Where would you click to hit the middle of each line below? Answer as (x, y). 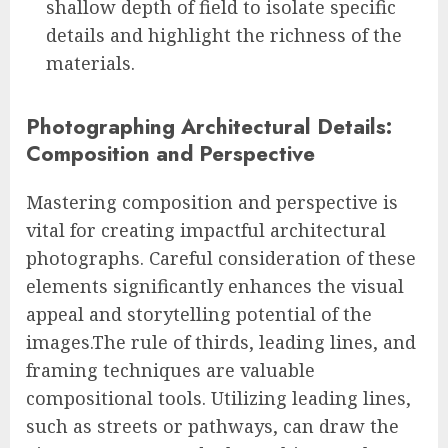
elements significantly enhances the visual (215, 285)
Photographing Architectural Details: (209, 126)
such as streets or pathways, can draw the (212, 425)
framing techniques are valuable (170, 369)
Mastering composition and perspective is (212, 201)
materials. (90, 62)
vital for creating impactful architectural (206, 229)
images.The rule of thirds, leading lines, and (221, 341)
